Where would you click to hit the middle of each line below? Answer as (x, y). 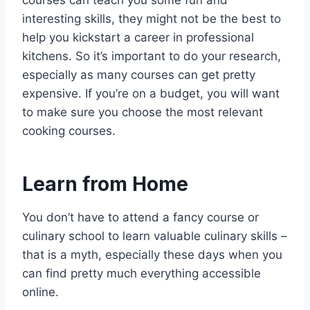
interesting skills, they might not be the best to (152, 19)
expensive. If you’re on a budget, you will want (151, 94)
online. (40, 292)
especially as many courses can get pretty (139, 75)
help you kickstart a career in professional (138, 38)
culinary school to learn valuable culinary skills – (155, 236)
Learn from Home (105, 184)
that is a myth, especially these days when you (152, 255)
